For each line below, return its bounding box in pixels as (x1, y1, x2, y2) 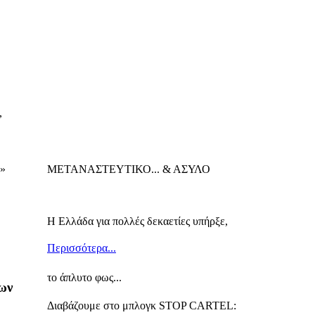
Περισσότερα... (47, 242, 116, 255)
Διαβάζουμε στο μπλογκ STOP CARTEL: (47, 300, 236, 312)
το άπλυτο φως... (47, 271, 122, 284)
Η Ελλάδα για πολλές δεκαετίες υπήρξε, (47, 215, 228, 228)
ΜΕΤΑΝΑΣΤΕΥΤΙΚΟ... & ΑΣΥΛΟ (47, 163, 210, 176)
